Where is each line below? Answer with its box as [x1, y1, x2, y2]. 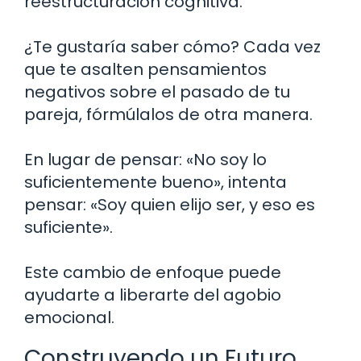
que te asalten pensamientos [24, 57, 267, 81]
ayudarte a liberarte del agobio [24, 283, 281, 306]
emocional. [24, 305, 114, 329]
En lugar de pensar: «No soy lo [24, 147, 267, 171]
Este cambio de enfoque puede [24, 260, 281, 284]
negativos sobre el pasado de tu [24, 80, 290, 103]
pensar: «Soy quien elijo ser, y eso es [24, 193, 315, 216]
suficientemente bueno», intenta [24, 170, 287, 193]
